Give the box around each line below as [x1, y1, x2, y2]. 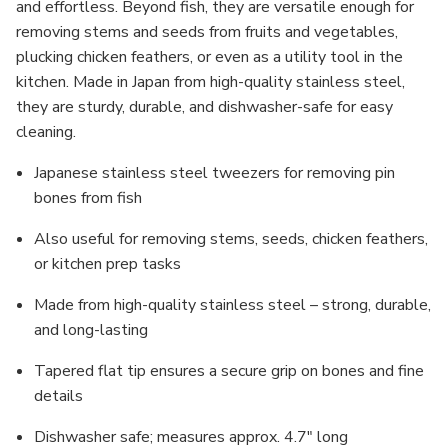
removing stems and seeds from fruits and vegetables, [16, 21, 398, 43]
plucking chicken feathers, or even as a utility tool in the [16, 46, 403, 68]
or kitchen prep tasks [34, 253, 182, 275]
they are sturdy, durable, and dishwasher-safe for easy [16, 96, 393, 118]
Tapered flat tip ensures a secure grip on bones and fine [34, 360, 425, 382]
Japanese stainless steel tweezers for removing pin [34, 162, 396, 184]
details [34, 385, 84, 407]
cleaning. [16, 121, 76, 143]
